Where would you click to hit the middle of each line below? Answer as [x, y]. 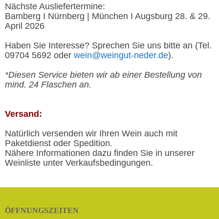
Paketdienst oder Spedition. [59, 143]
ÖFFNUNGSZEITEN [42, 210]
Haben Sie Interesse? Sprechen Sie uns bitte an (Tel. [108, 45]
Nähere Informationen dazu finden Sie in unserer [100, 153]
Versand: [23, 114]
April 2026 [25, 26]
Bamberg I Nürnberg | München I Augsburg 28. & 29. [108, 16]
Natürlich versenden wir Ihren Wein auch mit [91, 133]
